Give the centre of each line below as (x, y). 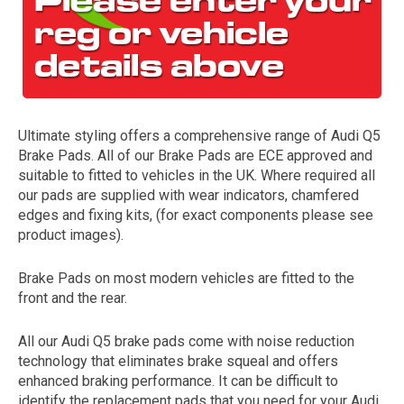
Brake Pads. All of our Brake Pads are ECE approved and (195, 156)
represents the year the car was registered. (202, 225)
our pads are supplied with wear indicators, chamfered (188, 195)
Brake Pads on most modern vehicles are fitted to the (186, 278)
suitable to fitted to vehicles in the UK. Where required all (197, 175)
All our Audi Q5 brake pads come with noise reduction (186, 341)
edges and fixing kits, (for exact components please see (196, 215)
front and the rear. (73, 298)
